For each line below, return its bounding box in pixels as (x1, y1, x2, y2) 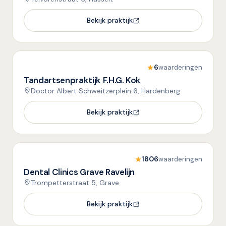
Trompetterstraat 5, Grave (31, 178, 119, 187)
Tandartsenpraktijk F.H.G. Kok (24, 75, 141, 86)
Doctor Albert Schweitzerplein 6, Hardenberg (31, 86, 180, 95)
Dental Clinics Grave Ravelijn (24, 166, 135, 178)
